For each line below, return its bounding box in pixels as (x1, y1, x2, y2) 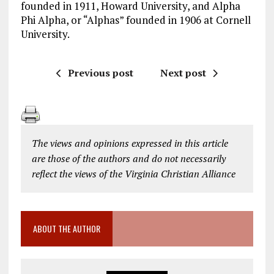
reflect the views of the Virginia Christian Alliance (31, 167, 235, 181)
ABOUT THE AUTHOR (32, 222, 100, 235)
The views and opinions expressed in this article (31, 136, 228, 150)
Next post (160, 66, 206, 80)
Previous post (67, 66, 133, 80)
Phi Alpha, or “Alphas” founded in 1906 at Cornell (20, 13, 251, 28)
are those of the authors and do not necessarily (31, 152, 226, 166)
